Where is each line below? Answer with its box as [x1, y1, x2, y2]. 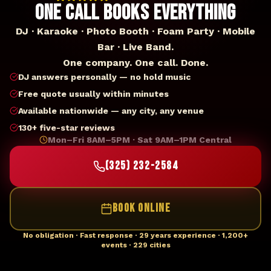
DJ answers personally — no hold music [18, 72, 191, 82]
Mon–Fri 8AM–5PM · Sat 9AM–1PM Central [48, 135, 232, 145]
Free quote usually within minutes [18, 89, 169, 99]
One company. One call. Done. [63, 57, 208, 68]
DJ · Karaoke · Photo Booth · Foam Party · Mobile [16, 25, 255, 37]
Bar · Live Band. [97, 41, 174, 53]
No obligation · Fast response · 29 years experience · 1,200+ [23, 231, 248, 240]
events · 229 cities [100, 241, 171, 249]
